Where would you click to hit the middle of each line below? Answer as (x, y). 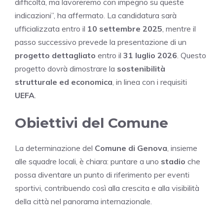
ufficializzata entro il (51, 28)
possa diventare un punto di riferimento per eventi (102, 174)
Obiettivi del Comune (92, 123)
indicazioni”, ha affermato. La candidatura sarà (96, 15)
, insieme (182, 148)
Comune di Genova (131, 148)
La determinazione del (55, 148)
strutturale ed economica (64, 82)
